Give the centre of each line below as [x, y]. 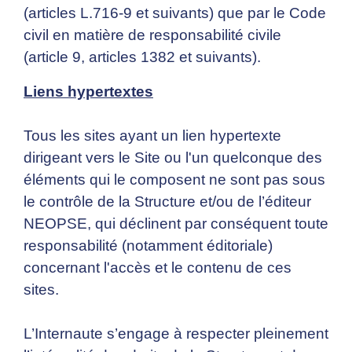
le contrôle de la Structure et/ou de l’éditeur [167, 202]
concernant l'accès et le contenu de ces [158, 268]
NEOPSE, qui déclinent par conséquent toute [176, 224]
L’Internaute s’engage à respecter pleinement [176, 334]
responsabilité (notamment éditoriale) [148, 246]
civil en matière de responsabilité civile [152, 35]
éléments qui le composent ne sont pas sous [174, 180]
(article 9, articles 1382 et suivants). [142, 57]
